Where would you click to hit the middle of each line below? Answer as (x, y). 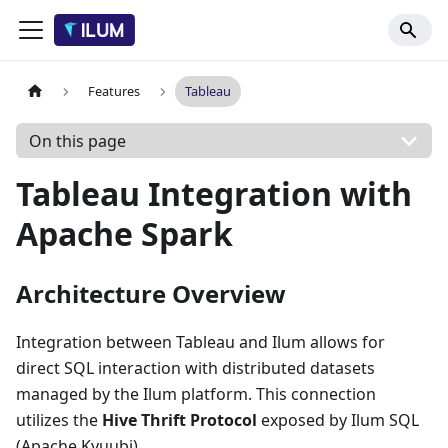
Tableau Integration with (214, 193)
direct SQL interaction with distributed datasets (195, 368)
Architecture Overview (151, 293)
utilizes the (59, 420)
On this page (77, 140)
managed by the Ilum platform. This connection (196, 394)
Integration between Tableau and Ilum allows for (200, 342)
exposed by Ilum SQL (338, 420)
